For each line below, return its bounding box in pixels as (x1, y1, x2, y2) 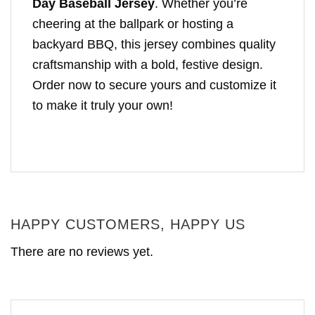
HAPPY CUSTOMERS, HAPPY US (11, 216, 245, 232)
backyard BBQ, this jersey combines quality (32, 37, 276, 52)
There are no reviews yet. (11, 244, 153, 259)
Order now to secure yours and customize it (32, 78, 276, 93)
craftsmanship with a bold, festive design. (32, 58, 263, 72)
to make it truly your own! (32, 98, 173, 113)
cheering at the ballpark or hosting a (32, 17, 233, 32)
